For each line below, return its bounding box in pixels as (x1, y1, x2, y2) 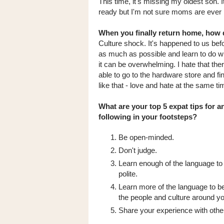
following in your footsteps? (98, 112, 197, 121)
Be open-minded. (118, 132, 174, 141)
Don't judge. (118, 145, 157, 154)
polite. (118, 169, 137, 178)
